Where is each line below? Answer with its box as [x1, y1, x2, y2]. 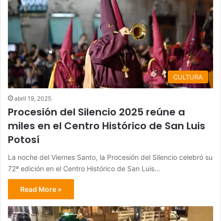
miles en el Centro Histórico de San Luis [8, 118, 205, 133]
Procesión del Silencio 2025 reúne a [8, 105, 185, 119]
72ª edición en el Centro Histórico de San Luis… [8, 164, 160, 173]
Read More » [20, 184, 62, 193]
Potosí [8, 132, 39, 147]
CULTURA [173, 73, 203, 81]
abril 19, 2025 [14, 94, 51, 102]
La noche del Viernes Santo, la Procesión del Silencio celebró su [8, 152, 213, 161]
